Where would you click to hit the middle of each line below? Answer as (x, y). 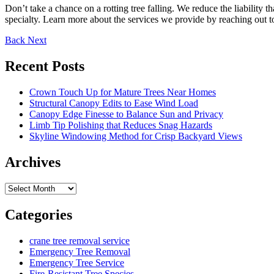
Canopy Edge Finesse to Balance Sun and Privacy (126, 114)
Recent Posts (45, 66)
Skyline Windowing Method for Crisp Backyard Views (136, 136)
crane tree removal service (80, 240)
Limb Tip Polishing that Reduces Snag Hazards (121, 125)
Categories (39, 214)
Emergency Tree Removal (80, 251)
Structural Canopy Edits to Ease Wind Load (114, 103)
